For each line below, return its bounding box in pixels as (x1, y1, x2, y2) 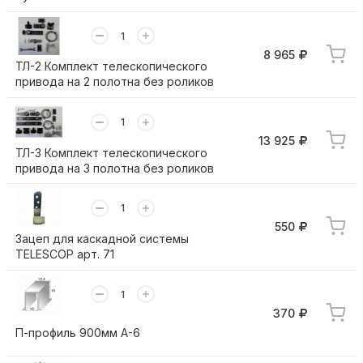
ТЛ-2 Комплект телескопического (15, 59, 207, 74)
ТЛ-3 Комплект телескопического (15, 145, 207, 160)
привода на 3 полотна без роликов (15, 160, 214, 175)
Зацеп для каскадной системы (15, 232, 189, 246)
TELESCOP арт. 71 (15, 247, 114, 262)
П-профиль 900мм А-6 (15, 325, 140, 340)
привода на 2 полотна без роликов (15, 75, 214, 89)
